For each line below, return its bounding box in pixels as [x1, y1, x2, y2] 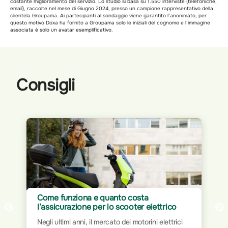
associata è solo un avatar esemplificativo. [10, 26, 113, 33]
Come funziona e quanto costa [37, 192, 149, 203]
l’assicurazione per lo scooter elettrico [37, 201, 177, 212]
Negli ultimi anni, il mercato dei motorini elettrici [37, 217, 183, 226]
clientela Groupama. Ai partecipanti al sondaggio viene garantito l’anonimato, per [10, 12, 207, 19]
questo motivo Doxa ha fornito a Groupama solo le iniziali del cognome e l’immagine [10, 19, 210, 26]
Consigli [16, 74, 75, 96]
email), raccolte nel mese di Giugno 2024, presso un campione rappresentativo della [10, 5, 213, 12]
